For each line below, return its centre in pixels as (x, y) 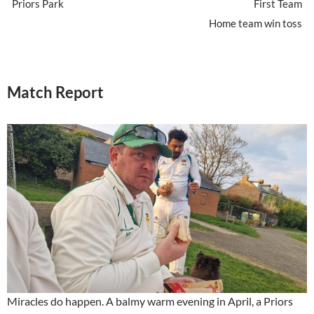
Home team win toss (255, 23)
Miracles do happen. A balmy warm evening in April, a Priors (150, 301)
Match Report (55, 92)
